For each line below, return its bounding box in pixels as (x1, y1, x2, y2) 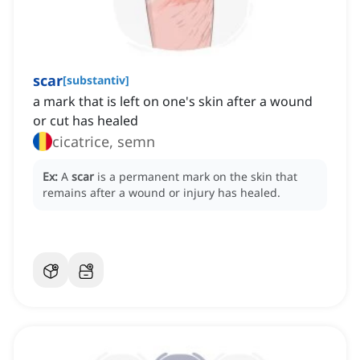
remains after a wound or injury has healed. (43, 185, 280, 201)
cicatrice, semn (52, 132, 155, 152)
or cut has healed (33, 112, 138, 130)
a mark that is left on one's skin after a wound (33, 92, 313, 111)
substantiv (67, 72, 125, 88)
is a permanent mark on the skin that (97, 169, 297, 185)
